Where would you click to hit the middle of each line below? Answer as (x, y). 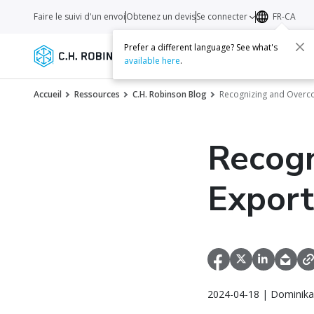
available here (152, 61)
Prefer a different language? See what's (200, 48)
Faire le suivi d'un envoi (80, 16)
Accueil (48, 94)
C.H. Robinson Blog (170, 94)
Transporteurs (220, 55)
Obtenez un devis (161, 16)
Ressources (97, 94)
